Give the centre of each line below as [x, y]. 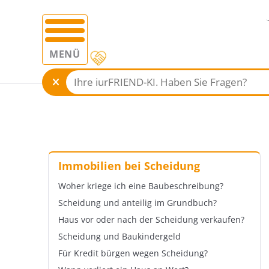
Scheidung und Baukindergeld [119, 237]
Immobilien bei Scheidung [129, 166]
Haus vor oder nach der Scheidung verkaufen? [151, 220]
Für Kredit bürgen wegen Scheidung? [133, 253]
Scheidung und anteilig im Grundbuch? [138, 203]
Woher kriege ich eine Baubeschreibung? [141, 186]
